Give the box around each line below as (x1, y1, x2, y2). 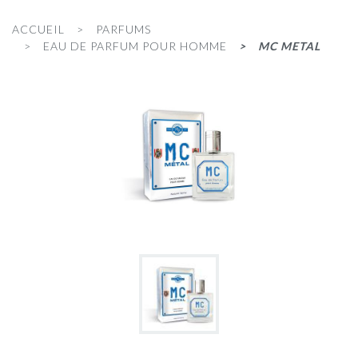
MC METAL (258, 38, 320, 53)
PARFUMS (96, 22, 151, 36)
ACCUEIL (12, 22, 65, 36)
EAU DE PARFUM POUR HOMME (43, 38, 227, 53)
